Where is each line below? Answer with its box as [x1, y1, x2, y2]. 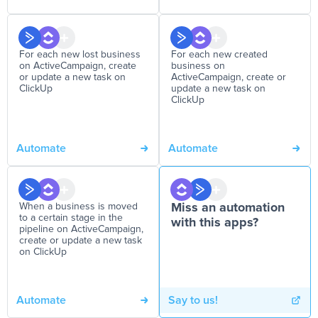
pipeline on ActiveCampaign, [19, 224, 143, 234]
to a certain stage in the [19, 213, 123, 223]
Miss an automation [171, 202, 285, 214]
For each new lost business [19, 50, 141, 60]
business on [171, 61, 225, 71]
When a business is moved [19, 202, 138, 212]
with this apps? [171, 216, 258, 229]
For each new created [171, 50, 268, 60]
